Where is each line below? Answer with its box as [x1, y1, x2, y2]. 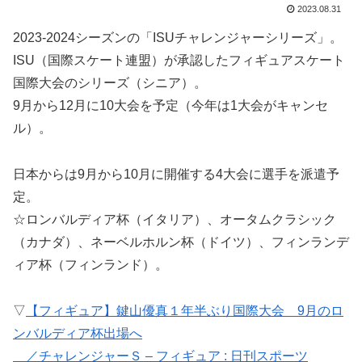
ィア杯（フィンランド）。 [13, 258, 168, 272]
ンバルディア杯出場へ [13, 326, 142, 341]
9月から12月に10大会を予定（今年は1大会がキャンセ [13, 99, 328, 113]
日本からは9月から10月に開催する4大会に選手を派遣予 [13, 167, 339, 182]
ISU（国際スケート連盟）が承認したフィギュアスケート [13, 53, 345, 68]
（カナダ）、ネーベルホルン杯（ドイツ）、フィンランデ [13, 235, 349, 250]
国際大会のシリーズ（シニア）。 [13, 76, 207, 90]
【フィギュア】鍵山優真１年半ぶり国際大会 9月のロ [26, 304, 343, 318]
